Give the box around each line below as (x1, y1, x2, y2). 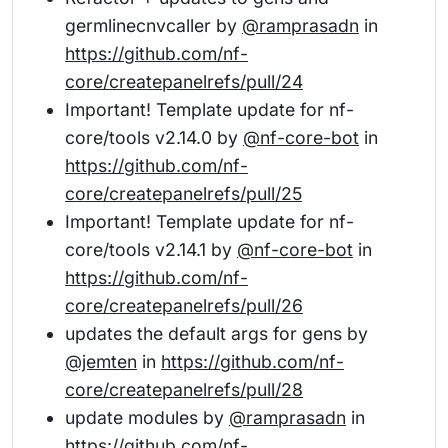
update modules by (65, 406, 229, 428)
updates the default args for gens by (65, 322, 368, 344)
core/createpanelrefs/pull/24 (65, 70, 303, 92)
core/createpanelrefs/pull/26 (65, 294, 303, 316)
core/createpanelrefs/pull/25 (65, 182, 302, 204)
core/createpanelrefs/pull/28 (65, 378, 303, 400)
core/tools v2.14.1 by (65, 238, 237, 260)
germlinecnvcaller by (65, 14, 242, 36)
